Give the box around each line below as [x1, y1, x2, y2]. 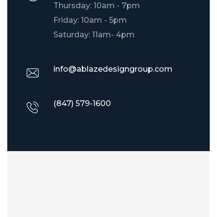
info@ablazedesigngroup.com [53, 64, 172, 74]
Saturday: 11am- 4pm [53, 30, 135, 39]
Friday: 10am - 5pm [53, 15, 127, 25]
